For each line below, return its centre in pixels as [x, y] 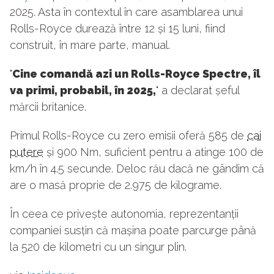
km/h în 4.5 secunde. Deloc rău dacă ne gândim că [137, 169]
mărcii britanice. [48, 107]
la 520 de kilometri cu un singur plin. [98, 247]
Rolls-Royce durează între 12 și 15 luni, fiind [117, 29]
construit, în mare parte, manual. [90, 45]
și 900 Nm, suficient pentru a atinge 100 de [154, 152]
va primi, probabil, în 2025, [83, 91]
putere [27, 152]
